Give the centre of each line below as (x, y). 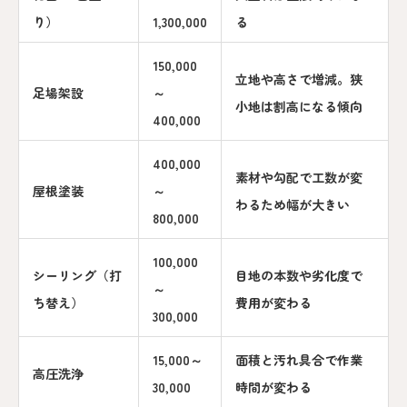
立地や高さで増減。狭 (299, 79)
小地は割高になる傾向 (299, 106)
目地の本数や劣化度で (299, 275)
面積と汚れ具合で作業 (299, 359)
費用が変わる (273, 302)
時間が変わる (273, 387)
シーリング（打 (77, 275)
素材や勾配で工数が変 (299, 177)
